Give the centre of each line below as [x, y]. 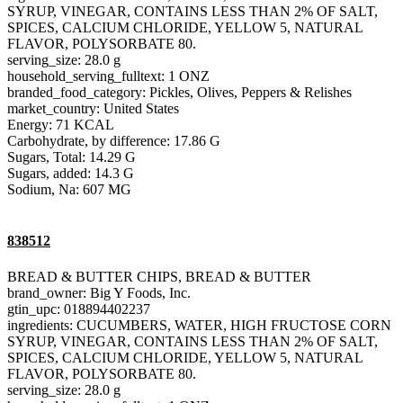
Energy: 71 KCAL [61, 125]
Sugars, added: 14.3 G [71, 174]
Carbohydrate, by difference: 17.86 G [114, 141]
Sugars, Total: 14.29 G [72, 157]
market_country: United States [93, 109]
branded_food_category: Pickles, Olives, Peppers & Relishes [179, 93]
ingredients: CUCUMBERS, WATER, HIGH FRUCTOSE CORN [199, 325]
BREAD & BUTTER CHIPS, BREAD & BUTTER [159, 276]
